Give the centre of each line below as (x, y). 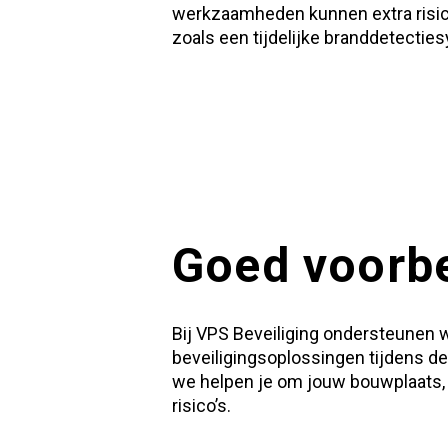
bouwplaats (396, 381)
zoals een (212, 37)
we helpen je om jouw (261, 381)
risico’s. (201, 405)
